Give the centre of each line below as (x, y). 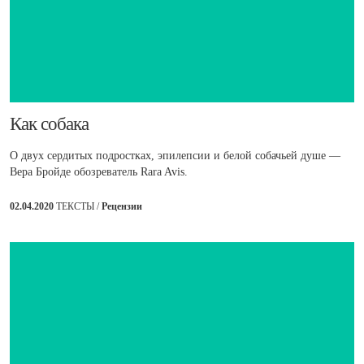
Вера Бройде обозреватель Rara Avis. (99, 172)
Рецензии (122, 207)
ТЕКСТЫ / (79, 207)
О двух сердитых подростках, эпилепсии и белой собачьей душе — (175, 156)
